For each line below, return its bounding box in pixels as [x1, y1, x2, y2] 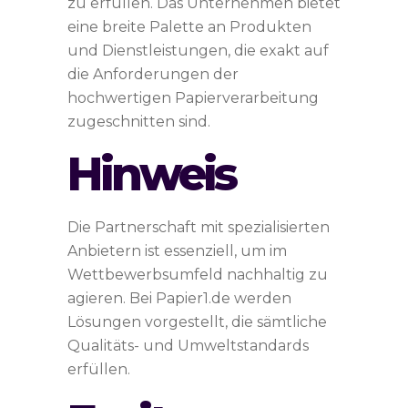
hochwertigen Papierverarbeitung [67, 89, 319, 107]
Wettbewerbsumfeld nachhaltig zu [67, 266, 328, 283]
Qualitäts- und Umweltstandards [67, 337, 309, 354]
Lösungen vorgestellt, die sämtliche [67, 313, 327, 331]
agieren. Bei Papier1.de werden [67, 290, 291, 307]
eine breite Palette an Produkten [67, 18, 311, 36]
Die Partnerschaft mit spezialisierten [67, 219, 330, 236]
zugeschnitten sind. [67, 113, 210, 130]
